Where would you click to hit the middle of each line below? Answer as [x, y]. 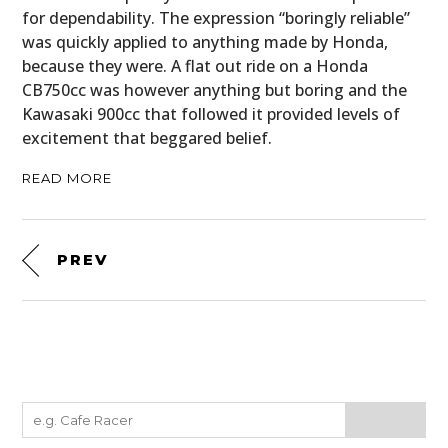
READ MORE [67, 178]
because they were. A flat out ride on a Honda [195, 66]
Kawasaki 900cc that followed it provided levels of [211, 114]
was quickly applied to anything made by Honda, [205, 42]
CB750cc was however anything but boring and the [215, 90]
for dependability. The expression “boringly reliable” [216, 18]
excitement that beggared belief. [147, 138]
